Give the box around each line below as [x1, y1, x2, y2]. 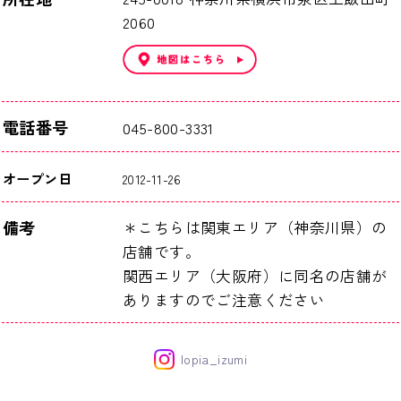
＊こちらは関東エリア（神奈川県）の [123, 215, 388, 238]
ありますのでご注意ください [123, 287, 326, 311]
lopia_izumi [180, 349, 248, 368]
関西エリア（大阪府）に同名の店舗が [123, 263, 388, 286]
